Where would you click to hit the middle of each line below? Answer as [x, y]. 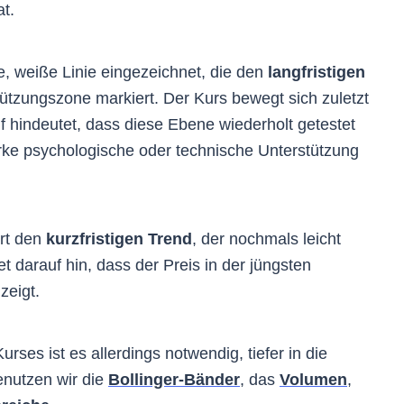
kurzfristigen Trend [119, 239]
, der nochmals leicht [266, 239]
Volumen [313, 379]
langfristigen [317, 72]
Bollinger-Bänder [174, 379]
